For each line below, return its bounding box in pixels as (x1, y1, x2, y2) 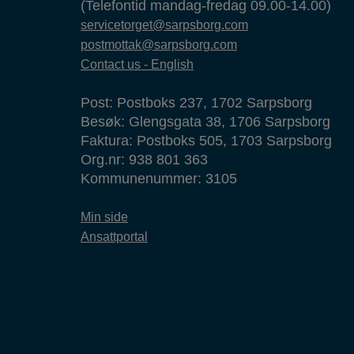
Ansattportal (81, 229, 148, 243)
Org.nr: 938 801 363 (81, 151, 208, 168)
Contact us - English (81, 57, 194, 71)
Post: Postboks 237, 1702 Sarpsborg (81, 94, 312, 111)
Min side (81, 209, 128, 224)
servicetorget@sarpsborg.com (81, 17, 248, 32)
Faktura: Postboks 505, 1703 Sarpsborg (81, 132, 332, 149)
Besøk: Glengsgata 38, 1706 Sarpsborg (81, 113, 330, 130)
